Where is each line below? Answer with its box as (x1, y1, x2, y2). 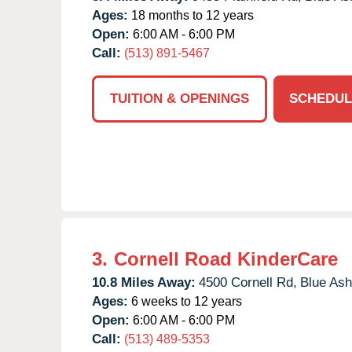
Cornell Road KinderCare (114, 247, 338, 269)
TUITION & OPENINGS (110, 90, 249, 106)
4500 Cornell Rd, (199, 274, 297, 290)
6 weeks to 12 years (128, 294, 242, 308)
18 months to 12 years (128, 8, 254, 22)
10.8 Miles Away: (92, 274, 196, 290)
